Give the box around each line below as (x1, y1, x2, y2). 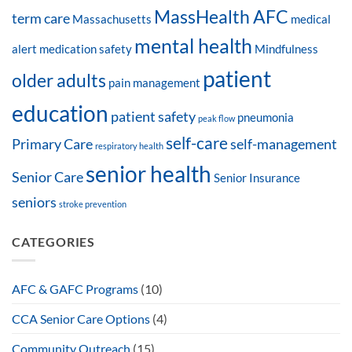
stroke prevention (59, 198, 126, 209)
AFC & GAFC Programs (12, 281, 138, 297)
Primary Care (12, 134, 93, 152)
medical (291, 12, 331, 26)
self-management (230, 134, 337, 152)
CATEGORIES (12, 233, 95, 249)
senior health (86, 159, 211, 187)
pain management (108, 75, 200, 90)
